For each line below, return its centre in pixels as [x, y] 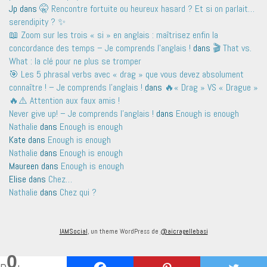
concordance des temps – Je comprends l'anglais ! [100, 48]
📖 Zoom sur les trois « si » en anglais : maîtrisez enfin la [114, 35]
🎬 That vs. [232, 48]
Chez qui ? [78, 193]
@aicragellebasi [184, 232]
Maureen [24, 166]
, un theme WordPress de [124, 232]
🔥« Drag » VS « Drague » [211, 88]
